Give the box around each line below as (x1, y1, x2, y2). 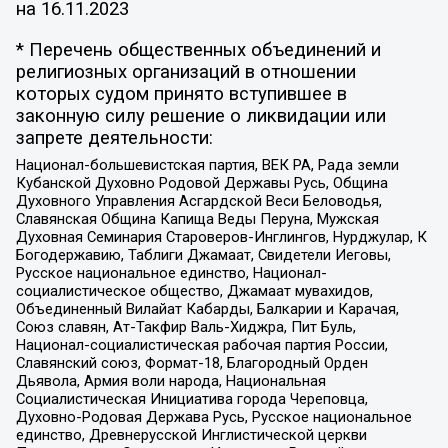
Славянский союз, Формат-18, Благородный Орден (15, 354, 368, 373)
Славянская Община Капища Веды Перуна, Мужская (15, 210, 379, 229)
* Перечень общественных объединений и (15, 39, 381, 62)
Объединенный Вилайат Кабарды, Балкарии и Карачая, (15, 300, 399, 319)
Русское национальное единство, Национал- (15, 264, 327, 283)
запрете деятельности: (15, 127, 213, 150)
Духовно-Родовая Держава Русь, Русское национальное (15, 408, 412, 427)
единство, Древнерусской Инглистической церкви (15, 426, 367, 445)
